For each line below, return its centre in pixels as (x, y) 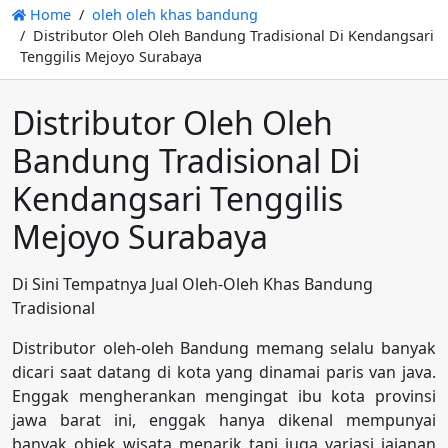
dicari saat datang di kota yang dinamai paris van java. (224, 372)
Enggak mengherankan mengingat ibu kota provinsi (224, 396)
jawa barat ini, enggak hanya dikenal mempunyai (224, 420)
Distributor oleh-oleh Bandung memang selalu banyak (224, 348)
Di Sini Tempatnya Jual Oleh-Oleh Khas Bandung (192, 284)
